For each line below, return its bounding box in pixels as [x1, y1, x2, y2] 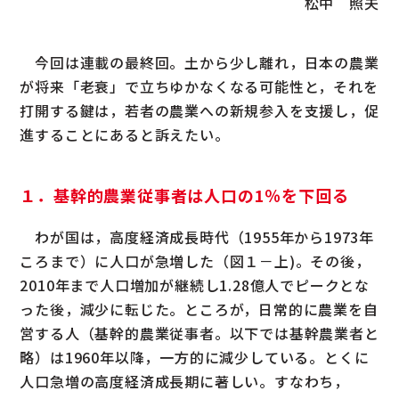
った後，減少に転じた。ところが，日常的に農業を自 [20, 297, 379, 320]
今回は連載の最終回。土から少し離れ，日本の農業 [20, 51, 379, 73]
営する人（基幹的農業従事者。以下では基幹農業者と [20, 322, 379, 344]
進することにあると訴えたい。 [20, 123, 230, 145]
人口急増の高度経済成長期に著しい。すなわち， [20, 370, 350, 392]
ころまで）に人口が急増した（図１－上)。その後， [20, 249, 370, 272]
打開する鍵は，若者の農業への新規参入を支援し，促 [20, 99, 379, 121]
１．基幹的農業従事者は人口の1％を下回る [20, 183, 349, 207]
